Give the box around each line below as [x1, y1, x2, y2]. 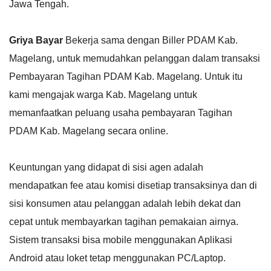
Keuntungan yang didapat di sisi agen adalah [9, 162, 203, 172]
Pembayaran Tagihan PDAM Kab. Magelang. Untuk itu [9, 71, 243, 82]
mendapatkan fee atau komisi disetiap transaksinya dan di [9, 180, 257, 191]
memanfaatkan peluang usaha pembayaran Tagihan [9, 107, 232, 118]
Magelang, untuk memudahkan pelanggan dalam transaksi [9, 53, 260, 64]
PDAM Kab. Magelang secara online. [9, 125, 168, 136]
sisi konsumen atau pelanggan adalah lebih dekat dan [9, 198, 241, 209]
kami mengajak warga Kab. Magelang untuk [9, 89, 197, 100]
